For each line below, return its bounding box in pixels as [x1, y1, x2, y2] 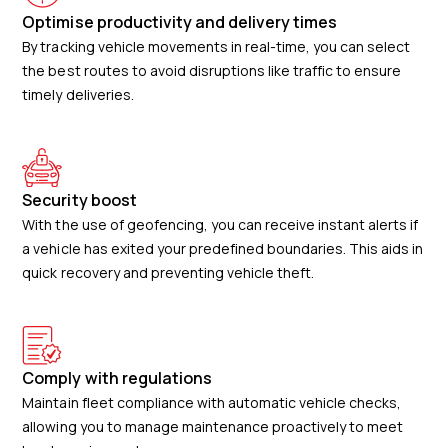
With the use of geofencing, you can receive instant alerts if [22, 215, 419, 234]
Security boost [22, 189, 137, 211]
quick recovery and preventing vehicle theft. [22, 263, 315, 282]
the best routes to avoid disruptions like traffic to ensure [22, 61, 402, 80]
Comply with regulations [22, 367, 212, 389]
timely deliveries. [22, 85, 134, 104]
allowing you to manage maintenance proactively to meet [22, 417, 404, 436]
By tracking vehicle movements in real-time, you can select [22, 37, 411, 56]
